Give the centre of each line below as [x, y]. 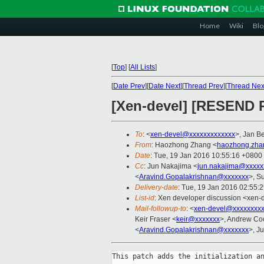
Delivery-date [156, 188]
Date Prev [129, 86]
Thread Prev [204, 86]
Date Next [164, 86]
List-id [145, 198]
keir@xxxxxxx [198, 220]
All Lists [143, 67]
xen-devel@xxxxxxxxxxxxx [193, 135]
